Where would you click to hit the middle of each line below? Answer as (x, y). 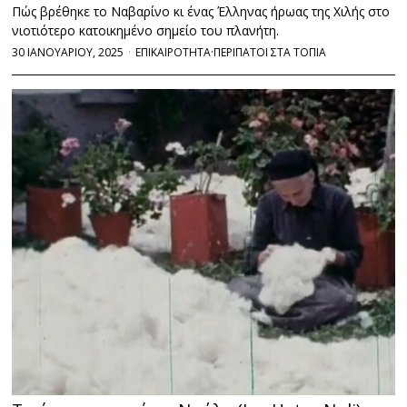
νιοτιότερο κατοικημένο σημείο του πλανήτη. (146, 30)
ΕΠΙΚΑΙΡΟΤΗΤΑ (174, 52)
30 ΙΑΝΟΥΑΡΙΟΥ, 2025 (68, 52)
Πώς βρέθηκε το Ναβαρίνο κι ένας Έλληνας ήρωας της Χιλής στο (201, 11)
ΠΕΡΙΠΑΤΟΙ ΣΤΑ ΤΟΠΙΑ (270, 52)
